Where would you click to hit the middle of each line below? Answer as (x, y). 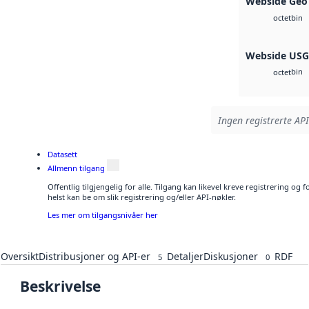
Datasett (62, 154)
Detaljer (185, 257)
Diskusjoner (231, 257)
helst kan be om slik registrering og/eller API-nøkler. (142, 197)
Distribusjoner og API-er (94, 257)
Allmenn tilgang (76, 168)
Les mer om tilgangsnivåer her (103, 215)
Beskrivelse (60, 287)
